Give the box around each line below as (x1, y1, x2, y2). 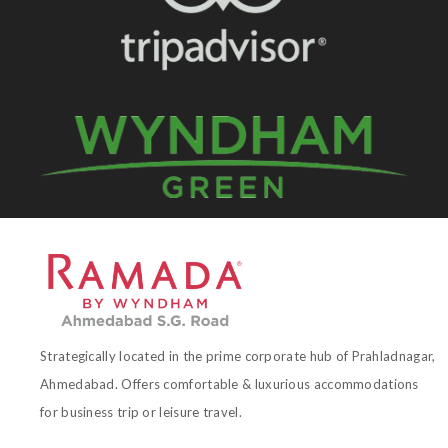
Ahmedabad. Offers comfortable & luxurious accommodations (40, 376, 419, 393)
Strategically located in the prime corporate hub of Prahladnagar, (40, 348, 436, 365)
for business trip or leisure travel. (40, 404, 242, 421)
